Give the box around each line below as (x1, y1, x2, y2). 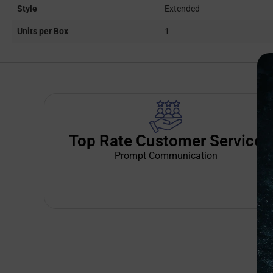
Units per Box (17, 26, 68, 37)
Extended (165, 4, 200, 14)
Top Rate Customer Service (69, 132, 263, 150)
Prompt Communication (114, 150, 218, 161)
